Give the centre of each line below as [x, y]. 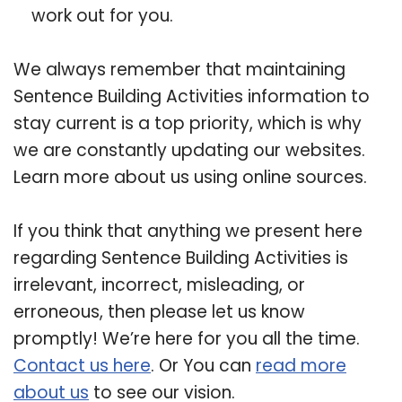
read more [301, 365]
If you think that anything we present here [188, 231]
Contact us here [82, 365]
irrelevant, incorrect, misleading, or [159, 284]
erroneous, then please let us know [159, 311]
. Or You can [203, 365]
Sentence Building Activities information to [192, 96]
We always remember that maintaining [179, 69]
